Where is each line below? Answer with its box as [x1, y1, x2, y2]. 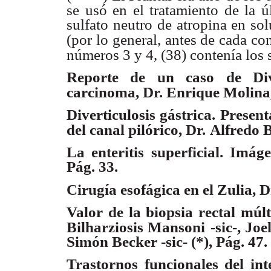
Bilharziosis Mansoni [67, 218, 206, 235]
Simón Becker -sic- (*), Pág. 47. [67, 233, 267, 250]
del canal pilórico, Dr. [67, 122, 206, 139]
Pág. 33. [67, 158, 118, 175]
